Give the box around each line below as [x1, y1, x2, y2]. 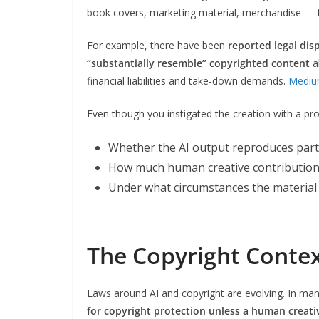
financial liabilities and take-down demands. [87, 73, 288, 88]
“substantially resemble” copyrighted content [87, 56, 310, 70]
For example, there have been [87, 38, 228, 52]
